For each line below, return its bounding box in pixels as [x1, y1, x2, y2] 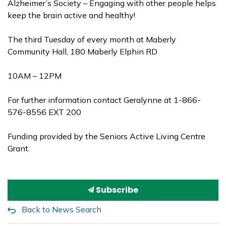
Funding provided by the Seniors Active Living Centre [8, 131, 205, 141]
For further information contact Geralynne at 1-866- [8, 95, 201, 105]
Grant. [8, 143, 32, 153]
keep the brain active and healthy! [8, 10, 135, 20]
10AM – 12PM [8, 71, 62, 81]
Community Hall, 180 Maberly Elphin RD [8, 46, 157, 56]
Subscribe [94, 184, 138, 196]
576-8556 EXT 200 [8, 107, 81, 117]
